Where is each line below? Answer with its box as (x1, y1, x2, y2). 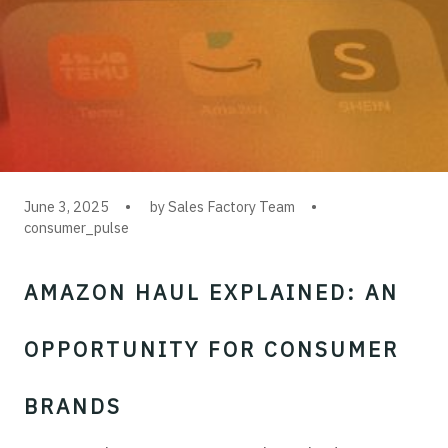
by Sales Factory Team (150, 197, 295, 216)
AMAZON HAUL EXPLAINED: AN (24, 279, 399, 306)
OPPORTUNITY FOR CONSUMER (24, 336, 399, 363)
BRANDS (24, 393, 122, 420)
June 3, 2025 (24, 197, 109, 216)
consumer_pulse (24, 218, 129, 237)
